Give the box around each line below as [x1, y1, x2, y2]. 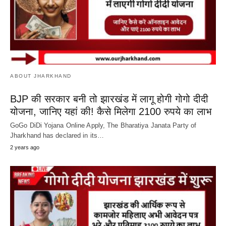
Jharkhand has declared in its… [10, 131, 104, 139]
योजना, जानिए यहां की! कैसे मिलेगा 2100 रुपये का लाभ [10, 105, 212, 117]
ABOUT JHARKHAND [10, 73, 72, 79]
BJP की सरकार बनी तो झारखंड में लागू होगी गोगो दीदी [10, 93, 208, 104]
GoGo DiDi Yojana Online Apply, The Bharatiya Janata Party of [10, 121, 197, 129]
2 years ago [10, 144, 39, 150]
